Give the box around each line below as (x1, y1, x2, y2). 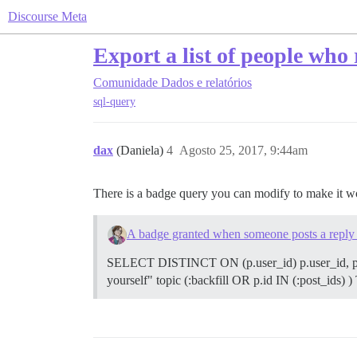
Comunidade (93, 76, 158, 89)
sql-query (93, 96, 135, 108)
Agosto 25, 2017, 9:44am (179, 143, 308, 158)
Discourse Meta (8, 10, 87, 23)
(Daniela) (116, 143, 167, 158)
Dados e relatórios (161, 76, 252, 89)
